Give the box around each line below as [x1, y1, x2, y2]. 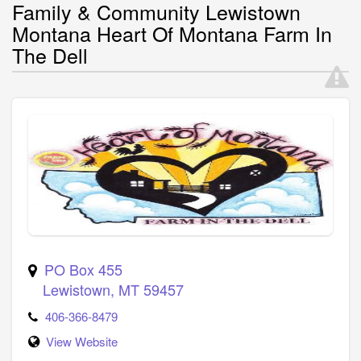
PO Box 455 [44, 258, 122, 280]
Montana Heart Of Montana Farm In [12, 18, 332, 48]
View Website [46, 332, 118, 350]
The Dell [12, 39, 88, 69]
